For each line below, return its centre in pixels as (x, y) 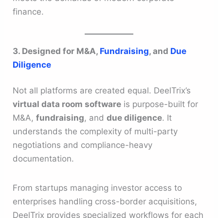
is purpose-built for (160, 104)
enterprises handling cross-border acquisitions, (105, 201)
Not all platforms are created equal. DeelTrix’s (102, 91)
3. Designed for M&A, (56, 51)
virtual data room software (67, 104)
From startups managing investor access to (98, 188)
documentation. (44, 159)
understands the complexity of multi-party (95, 132)
